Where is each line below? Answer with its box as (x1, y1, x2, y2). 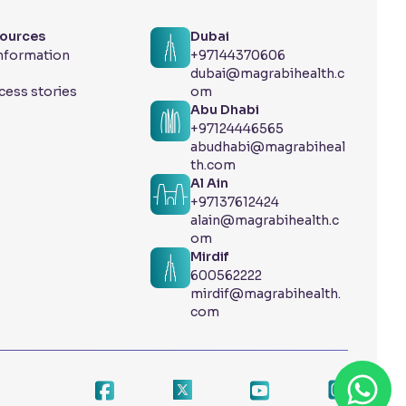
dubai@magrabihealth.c (190, 65, 345, 82)
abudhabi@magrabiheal (190, 139, 346, 156)
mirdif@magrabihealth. (190, 285, 342, 303)
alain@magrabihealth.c (190, 212, 340, 229)
